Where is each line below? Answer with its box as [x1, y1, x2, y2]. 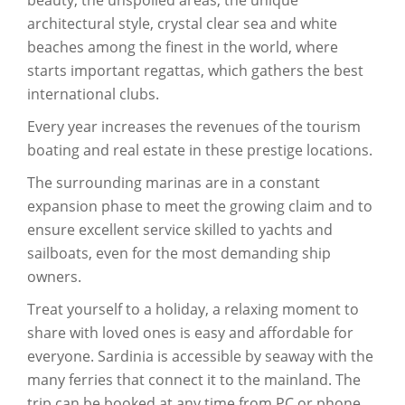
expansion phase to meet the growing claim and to [27, 195, 372, 216]
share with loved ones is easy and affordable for [27, 322, 353, 343]
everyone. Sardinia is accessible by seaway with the [27, 345, 373, 366]
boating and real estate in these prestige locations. [27, 139, 372, 160]
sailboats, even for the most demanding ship [27, 242, 331, 263]
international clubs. [27, 83, 159, 104]
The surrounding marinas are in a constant [27, 172, 320, 193]
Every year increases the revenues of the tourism [27, 116, 361, 137]
